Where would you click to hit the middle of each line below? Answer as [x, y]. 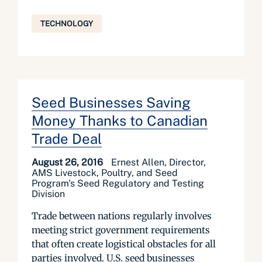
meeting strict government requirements [121, 230]
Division [48, 194]
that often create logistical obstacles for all [124, 244]
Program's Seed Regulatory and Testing [118, 183]
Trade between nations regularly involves [122, 216]
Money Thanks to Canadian [120, 120]
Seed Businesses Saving [111, 102]
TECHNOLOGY [67, 24]
